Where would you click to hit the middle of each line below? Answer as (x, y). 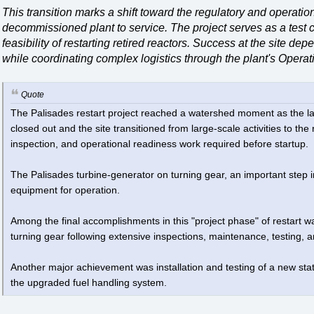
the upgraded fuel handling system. (88, 283)
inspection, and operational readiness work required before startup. (159, 144)
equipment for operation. (65, 191)
